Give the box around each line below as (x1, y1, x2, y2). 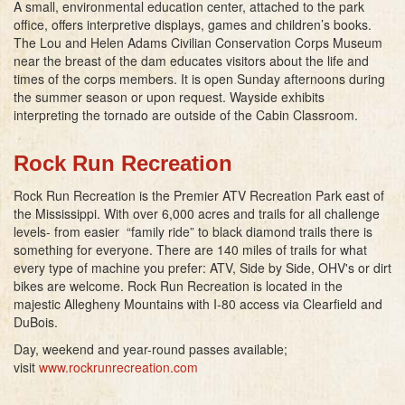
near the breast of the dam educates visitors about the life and (14, 51, 369, 70)
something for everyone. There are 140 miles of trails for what (14, 240, 367, 259)
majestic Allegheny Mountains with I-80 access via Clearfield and (14, 294, 382, 313)
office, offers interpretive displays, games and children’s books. (14, 14, 372, 33)
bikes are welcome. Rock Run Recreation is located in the (14, 276, 343, 295)
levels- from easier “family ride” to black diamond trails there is (14, 221, 372, 240)
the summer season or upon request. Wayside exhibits (14, 87, 325, 106)
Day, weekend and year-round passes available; (14, 339, 287, 358)
